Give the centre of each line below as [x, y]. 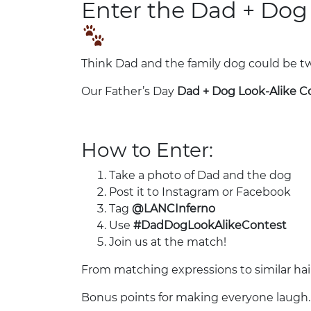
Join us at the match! [168, 242]
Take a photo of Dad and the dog [200, 176]
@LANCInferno [174, 209]
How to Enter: [147, 150]
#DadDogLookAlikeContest [210, 226]
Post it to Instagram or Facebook [200, 192]
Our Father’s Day [129, 92]
